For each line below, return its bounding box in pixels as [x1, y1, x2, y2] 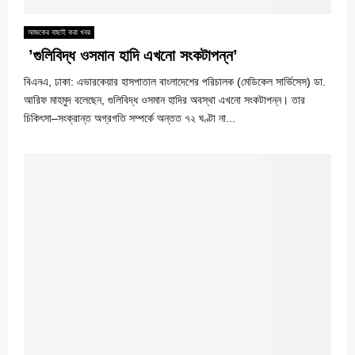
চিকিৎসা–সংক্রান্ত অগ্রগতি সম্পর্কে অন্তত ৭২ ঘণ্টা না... [24, 111, 235, 124]
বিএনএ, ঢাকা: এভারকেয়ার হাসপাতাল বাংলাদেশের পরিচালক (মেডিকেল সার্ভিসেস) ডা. [24, 74, 326, 88]
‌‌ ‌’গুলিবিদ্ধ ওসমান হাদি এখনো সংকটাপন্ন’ [24, 46, 238, 64]
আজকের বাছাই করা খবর [28, 27, 90, 36]
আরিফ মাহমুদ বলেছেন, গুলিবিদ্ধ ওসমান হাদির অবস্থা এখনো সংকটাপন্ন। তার [24, 93, 305, 106]
